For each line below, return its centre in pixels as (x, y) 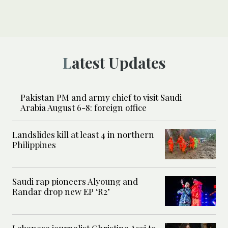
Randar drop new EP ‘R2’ (61, 191)
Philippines (34, 144)
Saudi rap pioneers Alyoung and (75, 181)
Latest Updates (119, 62)
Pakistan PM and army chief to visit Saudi (101, 97)
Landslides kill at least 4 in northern (83, 134)
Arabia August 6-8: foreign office (83, 107)
